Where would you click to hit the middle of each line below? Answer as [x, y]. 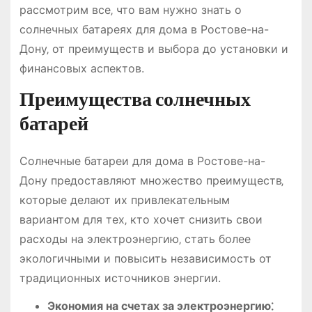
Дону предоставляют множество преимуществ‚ [151, 180]
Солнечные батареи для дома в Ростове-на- [142, 161]
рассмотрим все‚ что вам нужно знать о [130, 9]
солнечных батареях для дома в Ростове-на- [144, 29]
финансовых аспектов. [81, 68]
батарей [54, 123]
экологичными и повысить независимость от [145, 258]
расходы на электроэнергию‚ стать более [135, 239]
